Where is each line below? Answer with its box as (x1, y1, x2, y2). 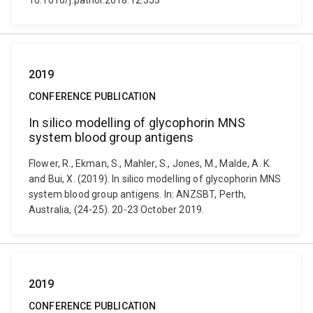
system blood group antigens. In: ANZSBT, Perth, (29, 189, 247, 200)
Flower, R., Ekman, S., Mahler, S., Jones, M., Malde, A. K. (29, 158, 272, 169)
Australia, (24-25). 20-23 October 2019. (29, 204, 205, 215)
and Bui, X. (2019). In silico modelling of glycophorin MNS (29, 173, 282, 184)
